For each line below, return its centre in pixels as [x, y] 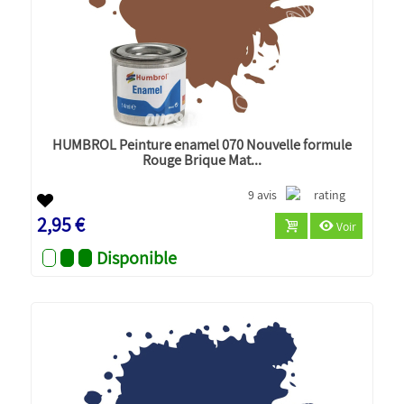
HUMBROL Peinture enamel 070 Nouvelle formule [202, 144]
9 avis [263, 194]
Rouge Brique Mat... [202, 159]
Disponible [137, 257]
